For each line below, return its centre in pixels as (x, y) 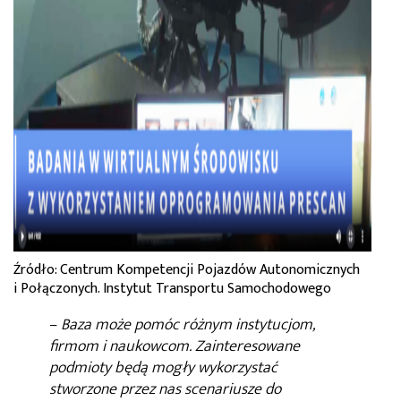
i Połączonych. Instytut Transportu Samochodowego (172, 289)
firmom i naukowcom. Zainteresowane (175, 347)
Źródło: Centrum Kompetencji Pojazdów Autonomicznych (187, 270)
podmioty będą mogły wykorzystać (163, 368)
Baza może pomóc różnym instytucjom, (186, 325)
